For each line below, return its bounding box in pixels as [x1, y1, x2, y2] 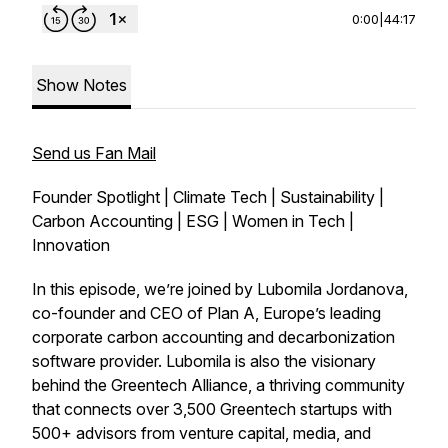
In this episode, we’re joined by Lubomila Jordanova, [32, 279, 408, 299]
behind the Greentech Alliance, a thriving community [32, 375, 405, 395]
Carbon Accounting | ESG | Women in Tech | [32, 211, 354, 231]
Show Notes [36, 75, 127, 95]
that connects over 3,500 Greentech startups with [32, 399, 392, 419]
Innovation [32, 235, 110, 255]
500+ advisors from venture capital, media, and [32, 423, 371, 443]
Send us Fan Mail [32, 143, 156, 163]
